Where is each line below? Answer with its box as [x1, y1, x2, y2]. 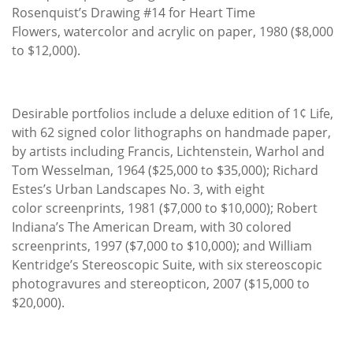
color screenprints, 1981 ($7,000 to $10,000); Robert [12, 199, 318, 217]
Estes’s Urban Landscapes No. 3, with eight [12, 180, 265, 198]
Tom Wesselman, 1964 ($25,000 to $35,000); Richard [12, 161, 318, 179]
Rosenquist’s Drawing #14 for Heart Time [12, 3, 255, 21]
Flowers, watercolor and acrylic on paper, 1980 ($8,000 [12, 22, 333, 40]
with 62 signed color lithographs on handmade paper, [12, 123, 331, 141]
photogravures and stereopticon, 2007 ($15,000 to [12, 274, 310, 292]
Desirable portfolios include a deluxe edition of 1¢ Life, [12, 104, 333, 122]
